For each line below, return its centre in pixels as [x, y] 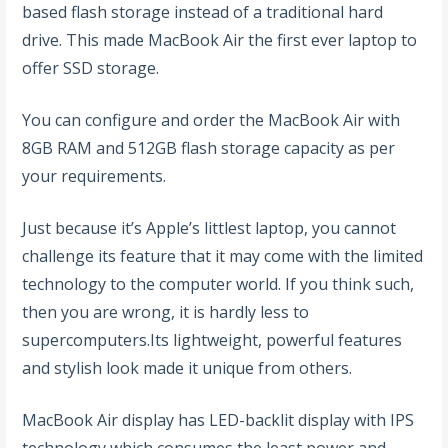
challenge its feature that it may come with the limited [223, 256]
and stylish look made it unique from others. [187, 368]
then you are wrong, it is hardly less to [166, 312]
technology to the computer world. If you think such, [218, 284]
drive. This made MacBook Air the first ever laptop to [220, 40]
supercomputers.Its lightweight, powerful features [212, 340]
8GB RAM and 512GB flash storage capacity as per [209, 148]
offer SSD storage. [91, 68]
